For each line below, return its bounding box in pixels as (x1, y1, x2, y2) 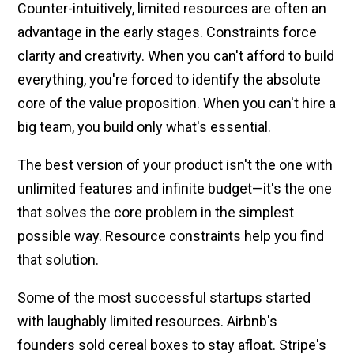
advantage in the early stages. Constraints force (17, 23, 318, 40)
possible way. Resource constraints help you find (17, 227, 325, 244)
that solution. (17, 250, 100, 268)
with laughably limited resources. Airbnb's (17, 312, 278, 330)
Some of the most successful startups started (17, 288, 311, 306)
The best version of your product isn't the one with (17, 156, 333, 173)
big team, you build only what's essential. (17, 118, 272, 135)
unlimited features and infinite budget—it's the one (17, 179, 333, 197)
